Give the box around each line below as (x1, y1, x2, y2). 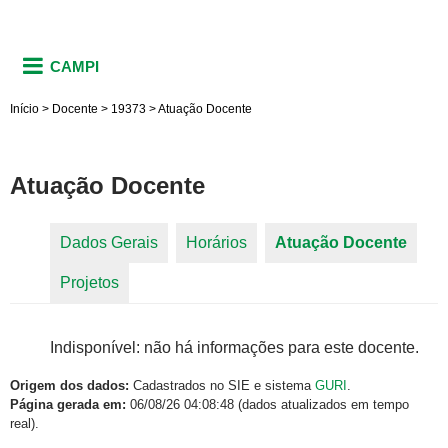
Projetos (60, 274, 119, 292)
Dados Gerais (60, 234, 158, 252)
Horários (186, 234, 247, 252)
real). (10, 416, 39, 432)
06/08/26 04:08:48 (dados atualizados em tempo (126, 397, 409, 413)
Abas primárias (10, 247, 182, 275)
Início (10, 101, 39, 116)
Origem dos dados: (10, 378, 129, 394)
